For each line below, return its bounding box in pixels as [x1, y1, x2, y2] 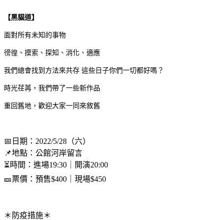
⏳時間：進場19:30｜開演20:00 [4, 160, 108, 169]
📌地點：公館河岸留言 [4, 148, 82, 157]
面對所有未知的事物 [4, 31, 66, 39]
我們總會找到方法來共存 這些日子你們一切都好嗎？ [4, 66, 164, 74]
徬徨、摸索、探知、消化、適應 [4, 49, 100, 56]
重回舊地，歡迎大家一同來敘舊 [4, 102, 100, 110]
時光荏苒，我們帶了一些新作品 [4, 84, 100, 92]
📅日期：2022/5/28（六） [4, 137, 90, 145]
